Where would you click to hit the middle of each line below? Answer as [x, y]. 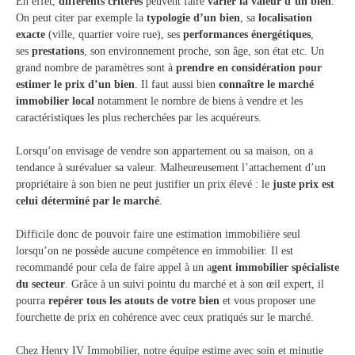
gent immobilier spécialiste [275, 267]
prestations [58, 51]
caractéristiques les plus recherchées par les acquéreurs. [140, 118]
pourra [32, 301]
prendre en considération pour [247, 68]
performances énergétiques [245, 34]
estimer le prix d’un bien [75, 84]
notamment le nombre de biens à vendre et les [200, 101]
